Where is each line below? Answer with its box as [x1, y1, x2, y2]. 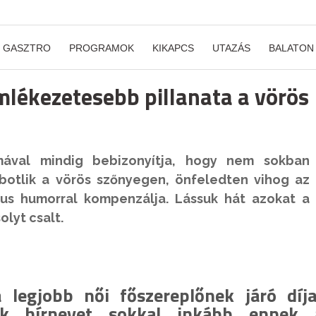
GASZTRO [3, 42, 51, 54]
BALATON [269, 42, 314, 54]
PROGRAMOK [69, 42, 134, 54]
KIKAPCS [152, 42, 194, 54]
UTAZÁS [212, 42, 250, 54]
